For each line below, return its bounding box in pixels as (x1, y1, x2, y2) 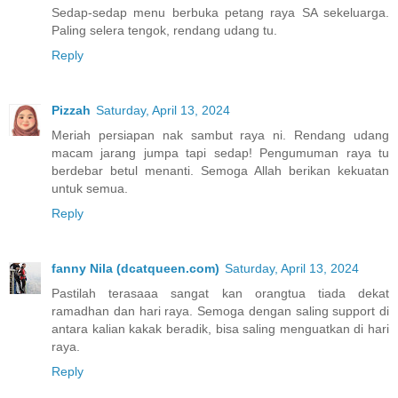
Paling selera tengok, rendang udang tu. (52, 23, 277, 38)
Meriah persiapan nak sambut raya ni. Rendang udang (52, 128, 389, 143)
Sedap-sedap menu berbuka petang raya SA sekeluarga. (52, 5, 389, 20)
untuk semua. (52, 181, 128, 196)
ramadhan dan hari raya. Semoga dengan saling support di (52, 304, 389, 319)
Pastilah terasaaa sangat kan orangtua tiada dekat (52, 286, 389, 301)
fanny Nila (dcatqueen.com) (52, 261, 219, 276)
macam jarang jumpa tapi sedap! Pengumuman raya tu (52, 146, 389, 161)
